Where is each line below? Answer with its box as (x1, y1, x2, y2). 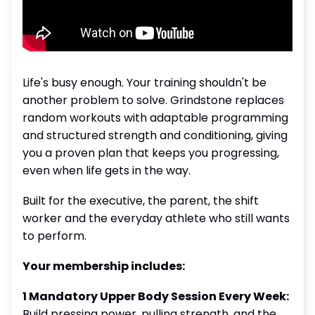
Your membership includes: (22, 258, 185, 274)
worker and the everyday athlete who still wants (22, 210, 290, 226)
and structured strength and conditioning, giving (22, 127, 288, 143)
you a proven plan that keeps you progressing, (22, 145, 279, 161)
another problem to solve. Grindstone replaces (22, 92, 284, 108)
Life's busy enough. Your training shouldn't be (22, 75, 266, 91)
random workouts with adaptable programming (22, 110, 288, 126)
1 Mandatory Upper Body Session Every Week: (22, 288, 289, 304)
